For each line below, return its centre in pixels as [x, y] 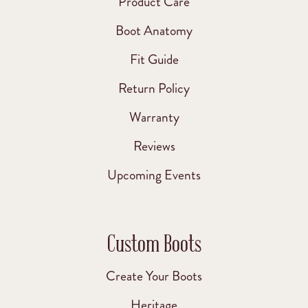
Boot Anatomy [154, 30]
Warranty [154, 117]
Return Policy [154, 88]
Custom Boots [154, 242]
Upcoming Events [154, 175]
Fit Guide [154, 59]
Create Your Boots [154, 276]
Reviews [154, 146]
